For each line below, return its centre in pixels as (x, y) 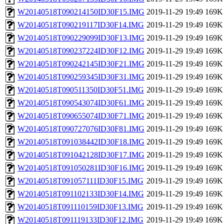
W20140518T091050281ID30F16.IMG (81, 168)
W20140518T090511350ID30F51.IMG (81, 90)
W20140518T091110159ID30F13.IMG (80, 207)
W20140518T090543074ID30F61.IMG (81, 103)
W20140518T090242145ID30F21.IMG (81, 64)
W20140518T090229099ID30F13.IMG (81, 38)
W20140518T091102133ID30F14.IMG (81, 194)
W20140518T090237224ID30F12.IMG (81, 51)
